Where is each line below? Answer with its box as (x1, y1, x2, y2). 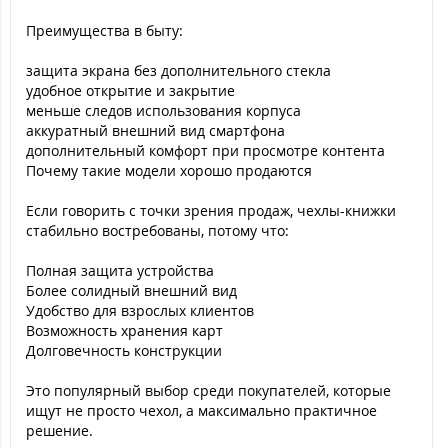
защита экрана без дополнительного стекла (26, 61, 331, 80)
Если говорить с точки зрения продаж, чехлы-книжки (26, 201, 396, 220)
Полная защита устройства (26, 261, 214, 280)
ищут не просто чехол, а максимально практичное (26, 401, 377, 420)
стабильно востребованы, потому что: (26, 221, 289, 240)
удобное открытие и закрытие (26, 81, 235, 100)
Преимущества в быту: (26, 21, 183, 40)
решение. (26, 421, 93, 440)
